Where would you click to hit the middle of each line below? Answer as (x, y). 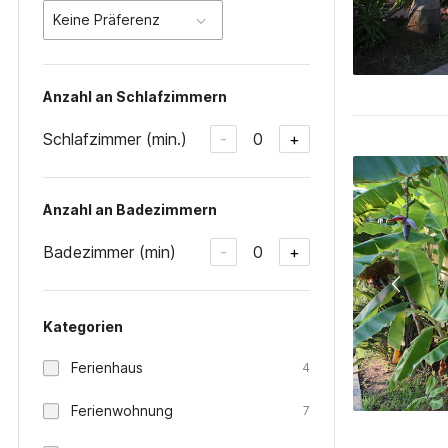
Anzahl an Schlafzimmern (135, 96)
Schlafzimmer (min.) (115, 138)
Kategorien (83, 326)
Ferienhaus (107, 367)
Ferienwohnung (122, 410)
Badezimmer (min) (109, 251)
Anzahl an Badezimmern (130, 209)
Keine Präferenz (106, 19)
